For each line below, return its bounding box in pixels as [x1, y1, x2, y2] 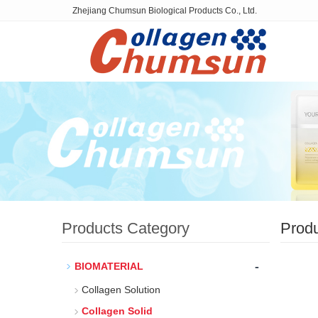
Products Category [62, 219, 190, 237]
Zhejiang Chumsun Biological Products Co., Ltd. [72, 6, 257, 16]
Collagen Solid [82, 305, 153, 317]
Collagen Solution [82, 284, 160, 295]
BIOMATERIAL [75, 261, 143, 272]
